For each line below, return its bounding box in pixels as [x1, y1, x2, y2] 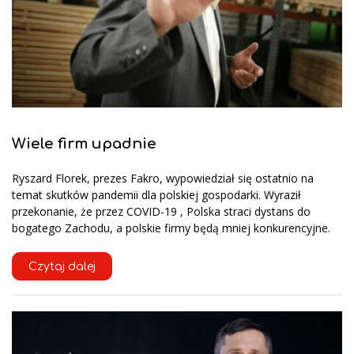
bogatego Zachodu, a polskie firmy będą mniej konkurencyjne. [12, 220, 330, 235]
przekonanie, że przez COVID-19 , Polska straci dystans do [12, 203, 311, 219]
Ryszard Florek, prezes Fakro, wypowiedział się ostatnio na [12, 170, 314, 186]
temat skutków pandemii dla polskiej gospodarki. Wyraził [12, 186, 301, 202]
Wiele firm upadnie [12, 136, 156, 153]
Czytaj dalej [28, 260, 96, 273]
